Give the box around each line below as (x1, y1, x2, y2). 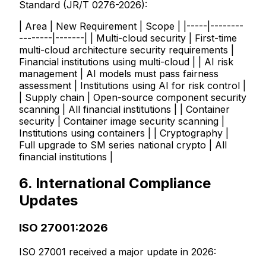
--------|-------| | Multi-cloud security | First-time (19, 32, 237, 45)
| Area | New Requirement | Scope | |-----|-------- (19, 20, 243, 33)
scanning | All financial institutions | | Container (19, 103, 230, 116)
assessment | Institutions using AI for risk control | (19, 80, 246, 92)
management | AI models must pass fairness (19, 68, 218, 80)
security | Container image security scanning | (19, 115, 224, 128)
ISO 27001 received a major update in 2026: (19, 245, 216, 258)
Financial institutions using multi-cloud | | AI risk (19, 56, 233, 68)
